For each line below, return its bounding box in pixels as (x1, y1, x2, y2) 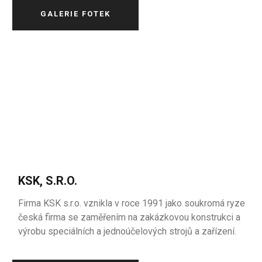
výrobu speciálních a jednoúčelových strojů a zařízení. (18, 226, 237, 237)
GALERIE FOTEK (40, 9, 111, 18)
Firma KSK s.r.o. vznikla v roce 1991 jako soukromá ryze (18, 198, 246, 209)
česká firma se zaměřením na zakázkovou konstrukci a (18, 212, 241, 223)
